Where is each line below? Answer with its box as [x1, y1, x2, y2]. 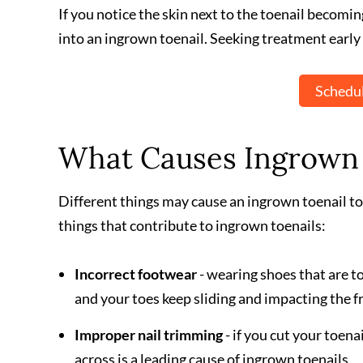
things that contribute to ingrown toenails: [58, 216, 326, 234]
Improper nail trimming [75, 326, 223, 344]
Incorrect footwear [75, 265, 197, 283]
